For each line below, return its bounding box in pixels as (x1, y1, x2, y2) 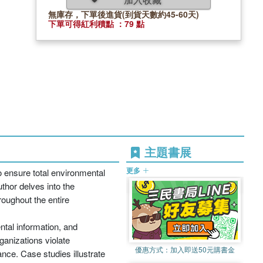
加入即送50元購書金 (170, 244, 235, 254)
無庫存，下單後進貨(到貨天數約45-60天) (48, 8, 199, 20)
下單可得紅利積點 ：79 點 (48, 17, 144, 29)
